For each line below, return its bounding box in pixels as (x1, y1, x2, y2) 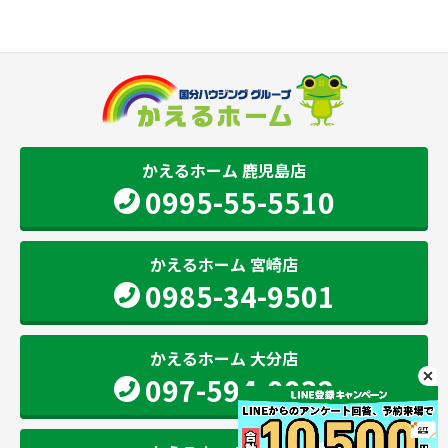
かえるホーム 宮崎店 (150, 251, 298, 276)
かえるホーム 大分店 (150, 345, 298, 370)
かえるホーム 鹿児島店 (142, 157, 306, 182)
